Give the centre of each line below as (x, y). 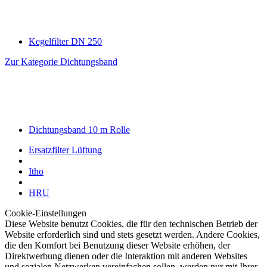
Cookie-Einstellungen (46, 213)
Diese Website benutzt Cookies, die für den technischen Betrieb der (131, 224)
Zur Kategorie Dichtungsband (61, 62)
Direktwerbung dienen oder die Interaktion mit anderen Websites (126, 256)
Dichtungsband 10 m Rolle (79, 130)
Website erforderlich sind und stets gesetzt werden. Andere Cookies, (132, 235)
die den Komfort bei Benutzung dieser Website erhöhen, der (117, 245)
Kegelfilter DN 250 (65, 41)
